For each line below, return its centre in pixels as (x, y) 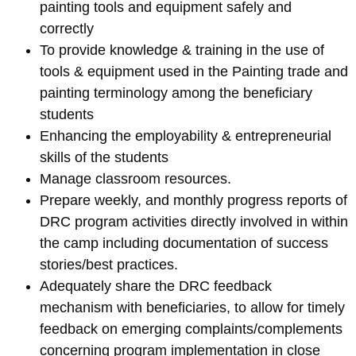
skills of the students (104, 158)
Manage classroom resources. (135, 179)
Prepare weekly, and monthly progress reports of (193, 201)
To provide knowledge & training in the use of (182, 50)
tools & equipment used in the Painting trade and (194, 72)
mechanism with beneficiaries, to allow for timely (192, 308)
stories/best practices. (109, 265)
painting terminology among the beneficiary (176, 93)
